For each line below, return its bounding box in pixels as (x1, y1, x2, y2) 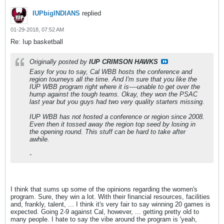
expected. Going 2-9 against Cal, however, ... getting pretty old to (10, 208, 199, 215)
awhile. (29, 135, 49, 143)
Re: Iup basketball (10, 38, 63, 45)
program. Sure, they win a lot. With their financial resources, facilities (10, 193, 210, 200)
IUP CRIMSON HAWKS (89, 58, 158, 65)
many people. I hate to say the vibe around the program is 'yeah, (10, 215, 197, 223)
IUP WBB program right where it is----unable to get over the (29, 83, 200, 90)
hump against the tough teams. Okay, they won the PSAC (29, 90, 197, 98)
